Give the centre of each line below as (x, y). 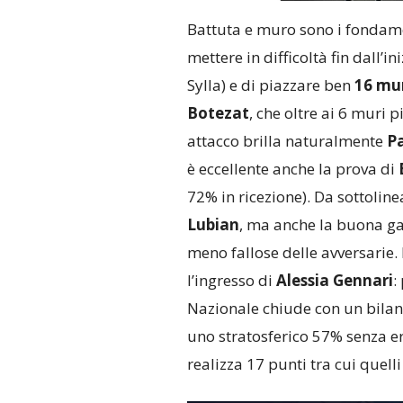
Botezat (218, 113)
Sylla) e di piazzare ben (270, 85)
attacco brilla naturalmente (287, 141)
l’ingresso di (231, 281)
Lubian (213, 225)
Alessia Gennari (334, 281)
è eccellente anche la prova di (292, 169)
